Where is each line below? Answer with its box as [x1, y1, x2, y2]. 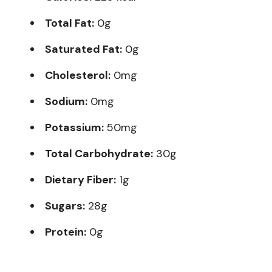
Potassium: [45, 120, 104, 135]
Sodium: [45, 94, 87, 109]
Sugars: [45, 199, 85, 214]
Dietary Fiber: [45, 172, 116, 188]
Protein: [45, 225, 86, 240]
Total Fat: [45, 16, 94, 31]
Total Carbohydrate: [45, 146, 153, 161]
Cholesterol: [45, 68, 110, 83]
